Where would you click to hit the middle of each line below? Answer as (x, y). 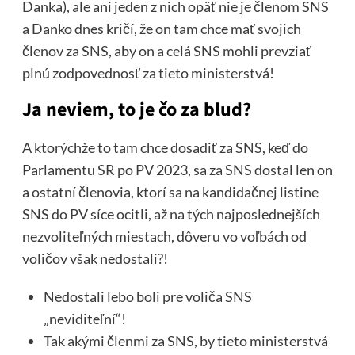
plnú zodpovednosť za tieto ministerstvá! (148, 73)
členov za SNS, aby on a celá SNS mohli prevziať (166, 50)
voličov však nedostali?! (95, 258)
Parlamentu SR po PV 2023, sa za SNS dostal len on (177, 169)
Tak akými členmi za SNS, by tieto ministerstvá (185, 340)
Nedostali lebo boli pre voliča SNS (147, 296)
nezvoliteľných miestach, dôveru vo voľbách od (164, 236)
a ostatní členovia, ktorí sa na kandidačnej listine (170, 191)
